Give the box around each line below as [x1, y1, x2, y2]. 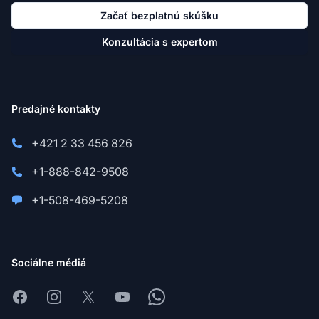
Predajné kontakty [11, 103, 100, 115]
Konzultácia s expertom [101, 36, 218, 48]
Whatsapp [147, 289, 202, 304]
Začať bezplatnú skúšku [100, 9, 219, 22]
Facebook [11, 289, 64, 304]
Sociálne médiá [11, 256, 86, 269]
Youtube [113, 289, 157, 304]
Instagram [45, 289, 98, 304]
